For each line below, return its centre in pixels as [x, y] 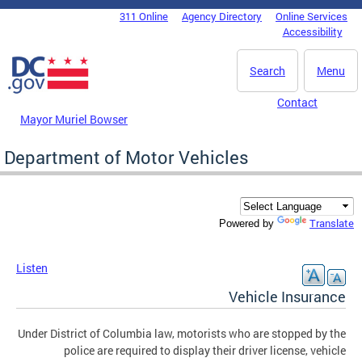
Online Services [311, 16]
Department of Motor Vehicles [126, 157]
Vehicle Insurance [287, 297]
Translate [332, 223]
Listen [32, 268]
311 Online [144, 16]
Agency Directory [222, 16]
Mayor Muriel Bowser [74, 119]
